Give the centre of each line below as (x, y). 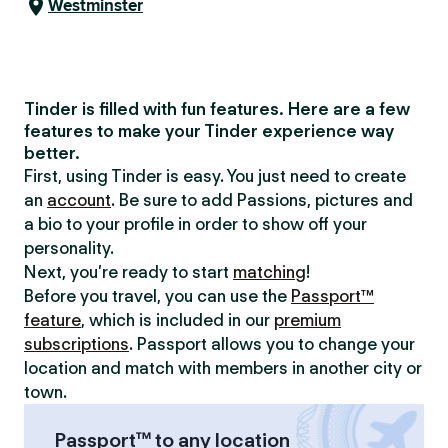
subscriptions (76, 344)
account (79, 200)
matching (269, 272)
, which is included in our (177, 320)
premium (307, 320)
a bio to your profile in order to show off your (195, 224)
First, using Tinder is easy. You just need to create (215, 176)
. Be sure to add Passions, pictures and (262, 200)
